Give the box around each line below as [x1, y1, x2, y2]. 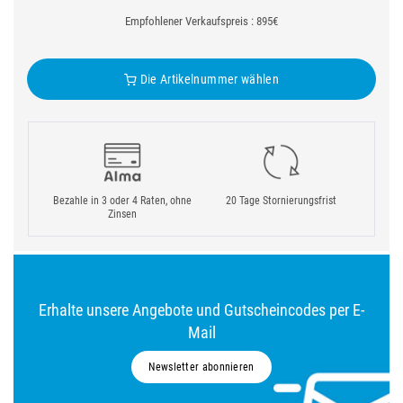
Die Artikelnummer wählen [137, 72, 280, 86]
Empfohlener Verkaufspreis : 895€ [125, 14, 278, 28]
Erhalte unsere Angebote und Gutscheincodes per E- [39, 300, 364, 319]
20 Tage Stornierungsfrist [226, 194, 336, 207]
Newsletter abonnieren [148, 361, 255, 373]
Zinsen [107, 208, 137, 220]
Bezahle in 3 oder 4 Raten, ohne [52, 194, 192, 207]
